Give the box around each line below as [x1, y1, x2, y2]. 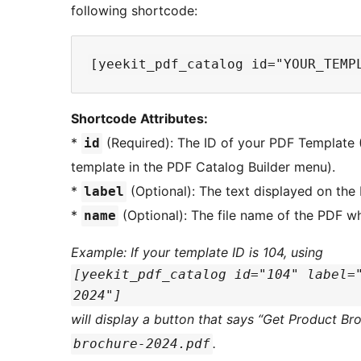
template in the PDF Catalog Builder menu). [71, 159, 335, 176]
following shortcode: [71, 2, 197, 19]
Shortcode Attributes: [71, 110, 208, 127]
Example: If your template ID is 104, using [71, 244, 323, 261]
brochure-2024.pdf [73, 336, 210, 352]
